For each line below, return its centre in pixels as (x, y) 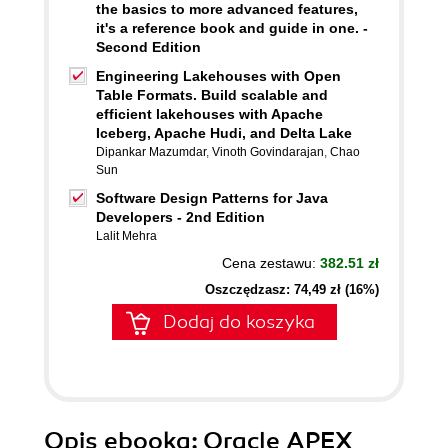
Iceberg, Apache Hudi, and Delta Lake (224, 133)
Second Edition (148, 47)
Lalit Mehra (126, 236)
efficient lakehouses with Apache (209, 114)
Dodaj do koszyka (239, 322)
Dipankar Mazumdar (151, 152)
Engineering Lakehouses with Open (218, 76)
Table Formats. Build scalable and (212, 95)
